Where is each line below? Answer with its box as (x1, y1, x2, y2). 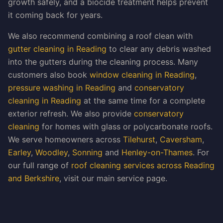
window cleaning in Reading (90, 70, 195, 80)
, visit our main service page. (59, 173, 167, 183)
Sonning (72, 147, 103, 157)
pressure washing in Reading (8, 83, 115, 93)
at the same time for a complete (81, 96, 205, 106)
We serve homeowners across (8, 134, 123, 144)
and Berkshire (8, 173, 59, 183)
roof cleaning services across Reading (71, 160, 215, 170)
